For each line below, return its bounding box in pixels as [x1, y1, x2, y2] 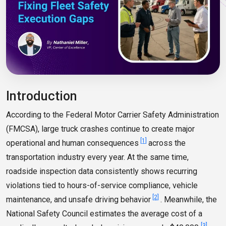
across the [148, 138, 186, 148]
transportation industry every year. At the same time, [6, 152, 189, 162]
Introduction [6, 89, 77, 104]
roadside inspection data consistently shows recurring [6, 166, 197, 177]
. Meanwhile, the [160, 195, 217, 205]
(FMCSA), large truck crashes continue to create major [6, 124, 195, 134]
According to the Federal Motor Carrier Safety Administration [6, 110, 219, 120]
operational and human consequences [6, 138, 139, 148]
